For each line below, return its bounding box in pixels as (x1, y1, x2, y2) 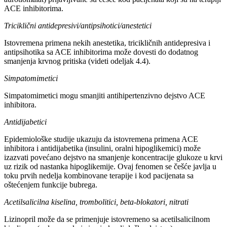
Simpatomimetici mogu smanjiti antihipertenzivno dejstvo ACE (4, 91, 205, 100)
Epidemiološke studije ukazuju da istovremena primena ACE (4, 135, 198, 144)
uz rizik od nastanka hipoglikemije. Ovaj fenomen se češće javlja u (4, 162, 216, 171)
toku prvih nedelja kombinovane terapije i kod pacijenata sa (4, 171, 194, 180)
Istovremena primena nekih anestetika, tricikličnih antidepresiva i (4, 39, 210, 48)
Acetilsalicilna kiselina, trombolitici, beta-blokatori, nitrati (4, 198, 188, 207)
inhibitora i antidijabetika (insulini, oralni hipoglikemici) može (4, 144, 201, 153)
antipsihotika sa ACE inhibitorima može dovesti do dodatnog (4, 48, 198, 57)
